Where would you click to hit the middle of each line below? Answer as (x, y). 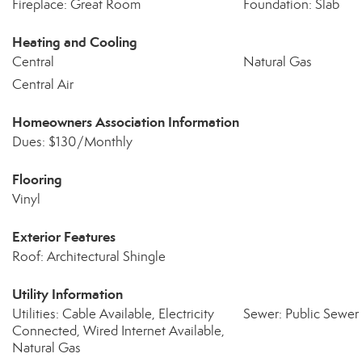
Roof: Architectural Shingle (89, 257)
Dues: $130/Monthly (72, 142)
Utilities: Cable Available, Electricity (113, 314)
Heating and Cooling (75, 42)
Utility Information (67, 294)
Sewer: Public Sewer (301, 314)
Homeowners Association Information (126, 122)
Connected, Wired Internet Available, (118, 331)
